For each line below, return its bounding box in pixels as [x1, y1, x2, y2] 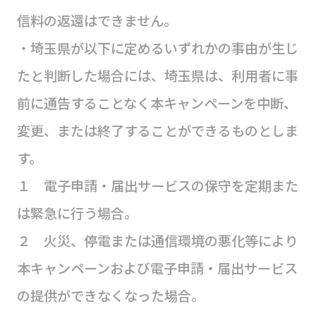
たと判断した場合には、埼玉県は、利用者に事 [16, 66, 298, 86]
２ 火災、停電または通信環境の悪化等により [16, 231, 298, 251]
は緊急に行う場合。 [16, 203, 138, 224]
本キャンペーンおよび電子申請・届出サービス [16, 258, 298, 279]
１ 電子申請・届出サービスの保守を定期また [16, 176, 298, 196]
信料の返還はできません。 [16, 11, 177, 31]
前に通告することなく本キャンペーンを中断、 [16, 93, 297, 114]
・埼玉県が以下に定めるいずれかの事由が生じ [16, 38, 298, 59]
